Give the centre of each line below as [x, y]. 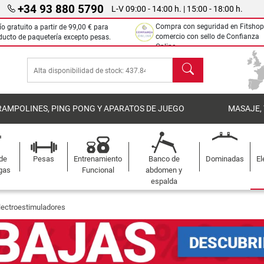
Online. [166, 47]
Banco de [164, 159]
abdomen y [164, 170]
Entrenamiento [98, 159]
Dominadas [225, 159]
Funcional [98, 170]
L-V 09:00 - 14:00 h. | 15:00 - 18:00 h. [177, 9]
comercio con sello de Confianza [207, 37]
